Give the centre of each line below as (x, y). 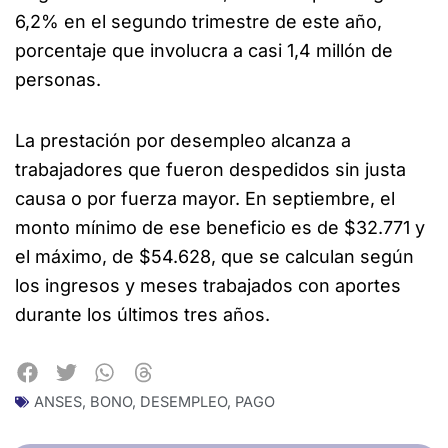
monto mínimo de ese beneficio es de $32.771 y (220, 227)
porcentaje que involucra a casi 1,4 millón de (204, 51)
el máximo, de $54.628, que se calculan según (214, 256)
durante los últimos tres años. (142, 314)
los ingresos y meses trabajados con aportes (208, 285)
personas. (58, 80)
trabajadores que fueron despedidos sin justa (210, 169)
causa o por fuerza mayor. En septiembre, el (205, 198)
